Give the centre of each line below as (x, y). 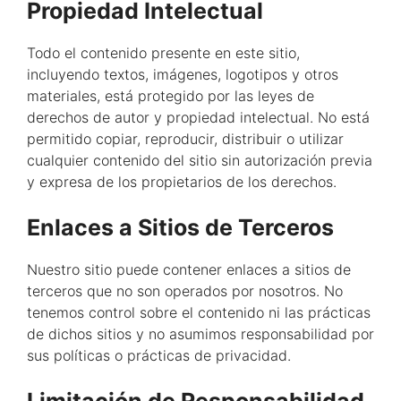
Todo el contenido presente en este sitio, (163, 52)
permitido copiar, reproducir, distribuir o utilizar (185, 138)
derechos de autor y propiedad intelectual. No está (198, 117)
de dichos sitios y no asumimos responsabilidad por (200, 333)
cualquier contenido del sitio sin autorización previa (200, 160)
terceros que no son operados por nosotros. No (185, 290)
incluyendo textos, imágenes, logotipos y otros (183, 74)
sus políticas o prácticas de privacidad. (159, 355)
